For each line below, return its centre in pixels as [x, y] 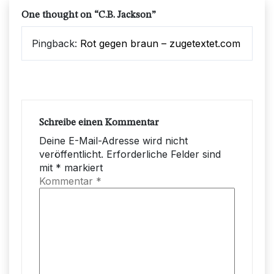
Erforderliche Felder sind [164, 154]
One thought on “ [60, 15]
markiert [82, 167]
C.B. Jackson [125, 15]
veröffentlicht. [71, 154]
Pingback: [56, 43]
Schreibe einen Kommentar [99, 123]
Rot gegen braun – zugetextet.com [160, 43]
